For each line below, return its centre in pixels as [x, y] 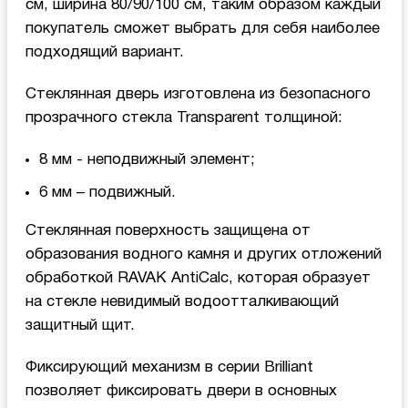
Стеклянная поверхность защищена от [168, 230]
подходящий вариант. [104, 52]
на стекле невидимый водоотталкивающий [182, 301]
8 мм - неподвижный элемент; [147, 159]
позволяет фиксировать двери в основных [181, 391]
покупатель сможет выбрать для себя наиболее [202, 28]
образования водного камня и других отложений [203, 254]
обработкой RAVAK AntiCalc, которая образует [198, 278]
